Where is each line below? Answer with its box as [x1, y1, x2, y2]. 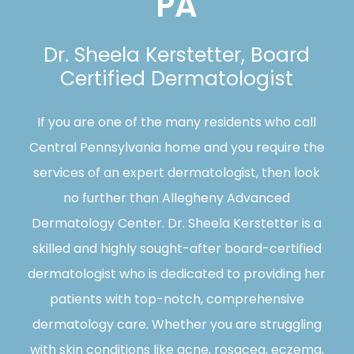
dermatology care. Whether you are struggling [32, 315, 322, 334]
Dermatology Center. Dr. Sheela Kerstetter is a [32, 214, 322, 233]
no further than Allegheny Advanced [63, 189, 291, 208]
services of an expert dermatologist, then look [33, 164, 321, 183]
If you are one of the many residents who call [37, 113, 317, 132]
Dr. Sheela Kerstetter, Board [43, 41, 311, 70]
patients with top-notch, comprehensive [49, 290, 304, 309]
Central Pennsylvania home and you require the [28, 138, 325, 157]
